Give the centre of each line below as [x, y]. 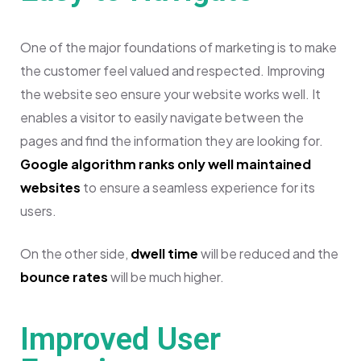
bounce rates [64, 276]
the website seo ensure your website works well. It [170, 93]
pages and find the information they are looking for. [172, 140]
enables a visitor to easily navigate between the [162, 117]
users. [39, 210]
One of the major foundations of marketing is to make [178, 47]
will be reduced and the [268, 253]
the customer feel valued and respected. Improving [172, 70]
